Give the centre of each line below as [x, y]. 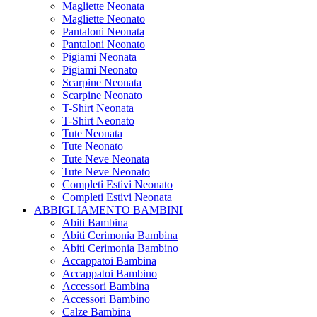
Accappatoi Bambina [109, 261]
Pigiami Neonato [100, 70]
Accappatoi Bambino [110, 274]
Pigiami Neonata [99, 57]
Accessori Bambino [106, 299]
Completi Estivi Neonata [117, 197]
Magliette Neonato [104, 19]
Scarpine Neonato [102, 96]
